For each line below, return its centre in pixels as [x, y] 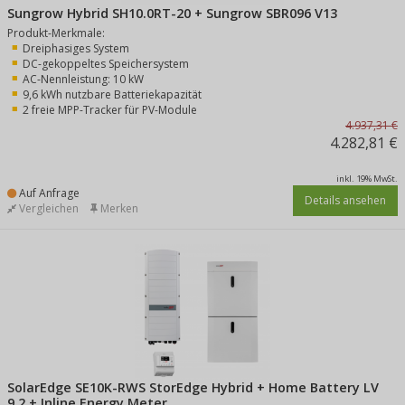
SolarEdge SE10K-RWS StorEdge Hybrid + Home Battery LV [193, 387]
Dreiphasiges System [76, 48]
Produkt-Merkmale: [56, 33]
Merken [118, 208]
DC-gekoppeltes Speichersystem [106, 64]
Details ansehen [345, 200]
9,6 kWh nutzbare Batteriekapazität [112, 94]
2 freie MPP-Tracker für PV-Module [110, 110]
